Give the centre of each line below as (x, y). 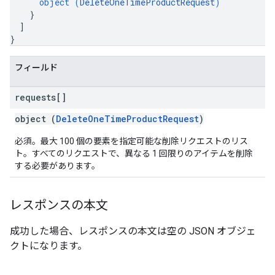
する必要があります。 (57, 166)
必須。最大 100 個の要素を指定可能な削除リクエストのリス (131, 141)
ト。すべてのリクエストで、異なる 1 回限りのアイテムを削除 (134, 153)
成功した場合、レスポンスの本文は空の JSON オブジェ (133, 231)
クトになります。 (48, 246)
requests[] (41, 97)
